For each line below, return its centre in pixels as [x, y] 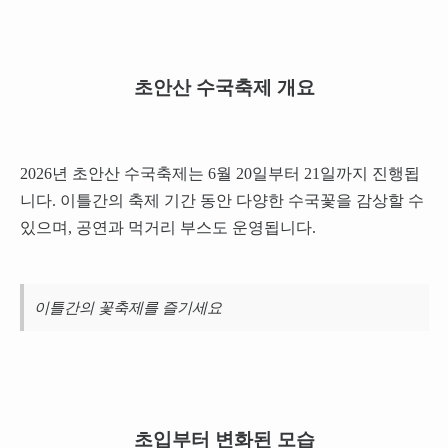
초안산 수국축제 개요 [224, 87]
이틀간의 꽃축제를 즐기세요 [127, 306]
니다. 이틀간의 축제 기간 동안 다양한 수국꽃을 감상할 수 [221, 200]
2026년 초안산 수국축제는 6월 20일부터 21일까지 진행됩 [219, 173]
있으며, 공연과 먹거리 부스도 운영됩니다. [167, 227]
